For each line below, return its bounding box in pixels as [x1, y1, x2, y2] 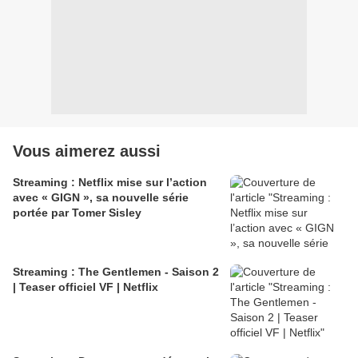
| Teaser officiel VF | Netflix [13, 280, 158, 293]
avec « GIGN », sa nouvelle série [13, 190, 189, 204]
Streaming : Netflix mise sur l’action [13, 175, 207, 189]
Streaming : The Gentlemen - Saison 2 [13, 265, 219, 278]
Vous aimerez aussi [13, 141, 161, 160]
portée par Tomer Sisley [13, 205, 141, 219]
